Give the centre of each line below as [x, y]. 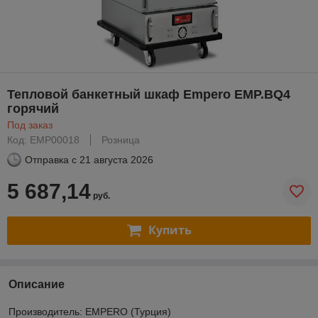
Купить [170, 230]
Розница [121, 139]
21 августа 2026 [116, 159]
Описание [37, 284]
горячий [33, 108]
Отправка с [51, 159]
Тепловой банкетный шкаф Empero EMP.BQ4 [149, 94]
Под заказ [30, 125]
